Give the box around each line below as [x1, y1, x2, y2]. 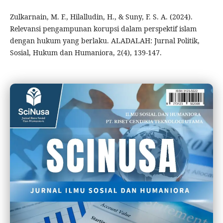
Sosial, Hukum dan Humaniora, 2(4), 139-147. [9, 47, 162, 57]
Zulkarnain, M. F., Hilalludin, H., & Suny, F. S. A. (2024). [9, 11, 193, 21]
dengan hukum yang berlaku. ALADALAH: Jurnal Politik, [9, 35, 200, 45]
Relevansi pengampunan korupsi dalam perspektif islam [9, 23, 197, 33]
